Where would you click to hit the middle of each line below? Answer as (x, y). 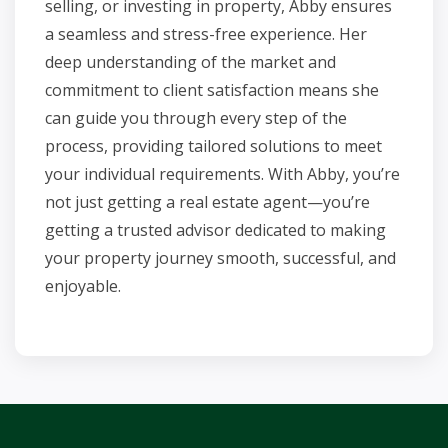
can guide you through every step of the (196, 118)
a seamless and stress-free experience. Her (206, 34)
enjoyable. (83, 286)
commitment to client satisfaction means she (212, 90)
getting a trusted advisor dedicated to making (215, 230)
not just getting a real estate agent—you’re (207, 202)
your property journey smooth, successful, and (220, 258)
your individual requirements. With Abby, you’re (222, 174)
